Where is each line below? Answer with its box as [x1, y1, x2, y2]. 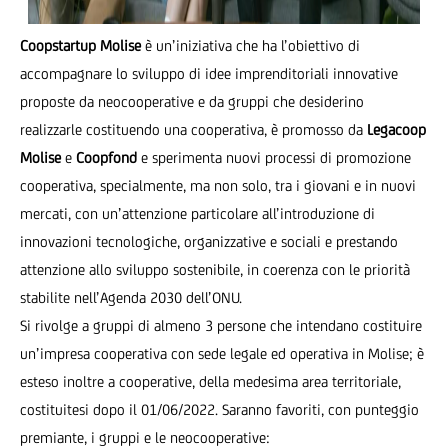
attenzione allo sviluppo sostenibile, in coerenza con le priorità [20, 261, 410, 278]
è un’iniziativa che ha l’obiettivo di [145, 37, 360, 54]
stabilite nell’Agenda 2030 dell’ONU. [20, 289, 242, 306]
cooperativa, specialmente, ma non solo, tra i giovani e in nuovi [20, 177, 416, 194]
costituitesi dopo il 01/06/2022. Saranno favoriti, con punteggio [20, 401, 419, 418]
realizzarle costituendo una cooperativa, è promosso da [20, 121, 367, 138]
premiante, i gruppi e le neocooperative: [20, 429, 270, 446]
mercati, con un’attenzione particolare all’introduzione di [20, 205, 375, 222]
